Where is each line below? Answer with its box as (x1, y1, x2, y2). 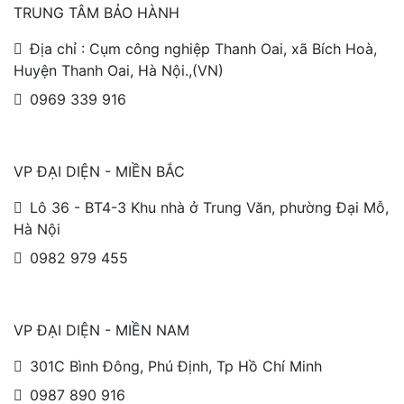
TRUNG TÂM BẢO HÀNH (14, 3, 179, 22)
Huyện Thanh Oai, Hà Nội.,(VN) (14, 60, 224, 79)
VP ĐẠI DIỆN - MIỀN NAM (14, 320, 189, 339)
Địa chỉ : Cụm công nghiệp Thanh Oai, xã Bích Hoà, (30, 39, 377, 58)
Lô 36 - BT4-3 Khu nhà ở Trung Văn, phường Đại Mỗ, (30, 197, 389, 216)
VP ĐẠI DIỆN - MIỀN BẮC (14, 161, 185, 180)
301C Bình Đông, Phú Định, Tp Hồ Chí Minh (30, 356, 322, 375)
